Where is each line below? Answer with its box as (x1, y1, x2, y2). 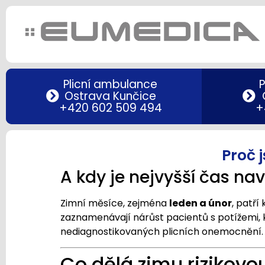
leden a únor (169, 196, 232, 210)
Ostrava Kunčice (64, 88, 156, 104)
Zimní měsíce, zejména (60, 196, 169, 210)
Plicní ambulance (63, 76, 157, 92)
